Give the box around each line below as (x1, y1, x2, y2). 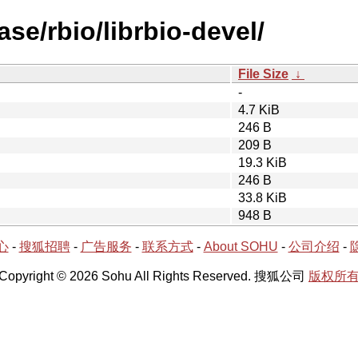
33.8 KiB (238, 190, 287, 205)
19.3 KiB (238, 155, 287, 169)
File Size (238, 66, 288, 81)
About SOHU (203, 239, 278, 253)
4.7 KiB (238, 102, 280, 117)
